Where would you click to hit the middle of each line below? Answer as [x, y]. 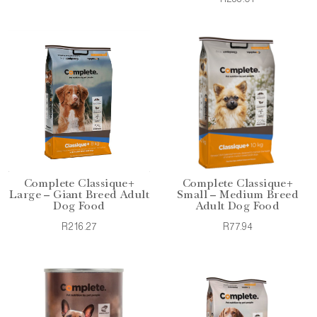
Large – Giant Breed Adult [79, 196]
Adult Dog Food [238, 207]
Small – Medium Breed [238, 196]
